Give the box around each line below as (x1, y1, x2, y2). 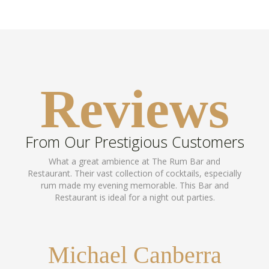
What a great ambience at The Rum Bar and (49, 156, 220, 167)
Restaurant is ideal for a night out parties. (54, 192, 215, 203)
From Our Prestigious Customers (25, 131, 244, 152)
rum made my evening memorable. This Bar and (40, 180, 229, 191)
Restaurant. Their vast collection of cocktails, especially (28, 168, 241, 179)
